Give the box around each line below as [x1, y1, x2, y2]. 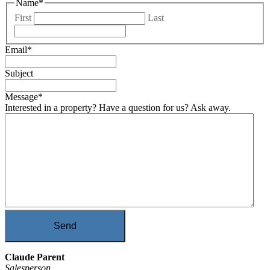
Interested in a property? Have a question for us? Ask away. [5, 102, 231, 113]
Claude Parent [5, 251, 64, 262]
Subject [5, 67, 33, 78]
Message [5, 91, 38, 102]
